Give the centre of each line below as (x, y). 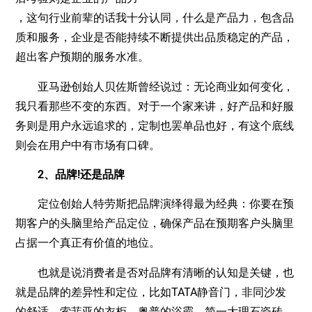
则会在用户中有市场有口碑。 (88, 145)
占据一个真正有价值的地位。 (88, 243)
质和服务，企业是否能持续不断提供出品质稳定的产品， (155, 38)
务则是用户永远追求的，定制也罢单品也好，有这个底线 (155, 125)
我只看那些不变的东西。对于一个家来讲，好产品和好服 (155, 106)
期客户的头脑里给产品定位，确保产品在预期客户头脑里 (155, 224)
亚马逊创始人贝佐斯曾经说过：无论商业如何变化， (155, 86)
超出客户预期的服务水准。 (83, 57)
